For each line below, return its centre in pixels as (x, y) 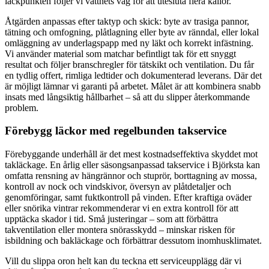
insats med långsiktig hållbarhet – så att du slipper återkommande (127, 97)
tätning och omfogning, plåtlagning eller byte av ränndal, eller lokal (132, 32)
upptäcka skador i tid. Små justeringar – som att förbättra (111, 219)
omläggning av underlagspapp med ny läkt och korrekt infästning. (129, 43)
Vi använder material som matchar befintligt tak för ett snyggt (120, 53)
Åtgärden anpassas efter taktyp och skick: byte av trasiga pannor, (127, 21)
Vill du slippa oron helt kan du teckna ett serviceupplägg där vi (123, 261)
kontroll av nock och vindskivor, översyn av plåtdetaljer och (118, 186)
